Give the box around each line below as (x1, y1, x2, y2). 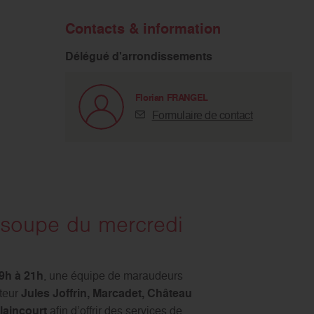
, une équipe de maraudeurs (43, 267, 183, 283)
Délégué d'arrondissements (64, 48, 212, 64)
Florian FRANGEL (135, 91, 208, 105)
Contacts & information (64, 18, 221, 39)
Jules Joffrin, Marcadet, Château (20, 285, 192, 301)
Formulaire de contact (151, 107, 253, 123)
